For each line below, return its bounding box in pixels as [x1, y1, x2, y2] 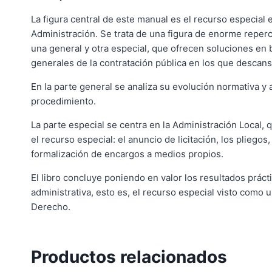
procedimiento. [31, 95, 96, 107]
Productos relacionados [31, 246, 227, 267]
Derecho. [31, 200, 70, 212]
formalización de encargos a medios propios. [31, 148, 223, 160]
